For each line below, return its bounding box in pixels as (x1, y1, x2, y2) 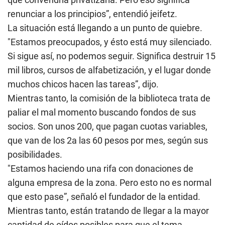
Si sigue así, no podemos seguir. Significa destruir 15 (8, 51, 215, 61)
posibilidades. (8, 149, 64, 160)
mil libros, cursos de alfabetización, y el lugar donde (8, 65, 211, 75)
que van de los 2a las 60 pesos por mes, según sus (8, 135, 208, 146)
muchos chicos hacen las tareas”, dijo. (8, 79, 161, 89)
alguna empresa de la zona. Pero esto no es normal (8, 177, 211, 188)
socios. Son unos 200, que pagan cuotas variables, (8, 121, 207, 132)
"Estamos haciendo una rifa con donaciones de (8, 163, 193, 174)
